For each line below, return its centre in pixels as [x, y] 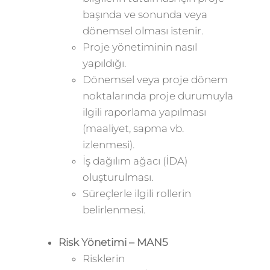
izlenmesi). [108, 145]
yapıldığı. [104, 63]
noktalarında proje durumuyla [158, 96]
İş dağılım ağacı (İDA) [135, 161]
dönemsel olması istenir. [143, 31]
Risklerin [103, 259]
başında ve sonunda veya [145, 14]
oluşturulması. [118, 177]
